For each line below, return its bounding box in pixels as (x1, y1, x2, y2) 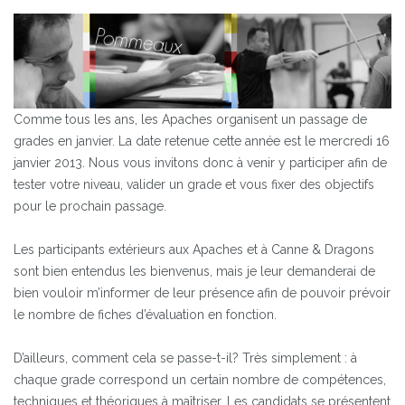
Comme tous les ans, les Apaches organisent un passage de (14, 111, 367, 127)
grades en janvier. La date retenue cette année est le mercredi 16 (14, 133, 390, 148)
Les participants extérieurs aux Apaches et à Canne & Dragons (14, 241, 374, 257)
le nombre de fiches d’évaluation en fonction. (14, 306, 277, 322)
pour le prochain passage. (14, 198, 166, 213)
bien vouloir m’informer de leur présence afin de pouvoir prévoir (14, 285, 391, 300)
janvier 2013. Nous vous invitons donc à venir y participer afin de (14, 155, 387, 170)
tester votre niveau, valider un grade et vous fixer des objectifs (14, 176, 374, 192)
